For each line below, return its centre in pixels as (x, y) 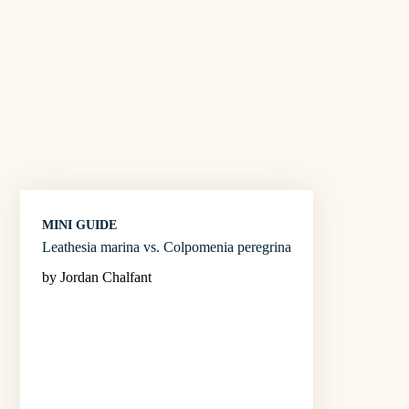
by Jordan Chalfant (97, 277)
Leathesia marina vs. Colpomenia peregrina (167, 246)
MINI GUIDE (79, 225)
